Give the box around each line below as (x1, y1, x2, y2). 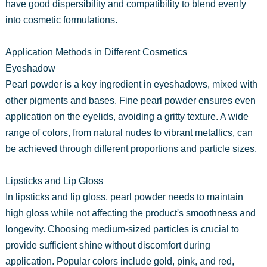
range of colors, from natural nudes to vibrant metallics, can (5, 127, 253, 138)
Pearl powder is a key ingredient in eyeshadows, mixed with (5, 79, 257, 89)
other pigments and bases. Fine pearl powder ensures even (5, 95, 256, 105)
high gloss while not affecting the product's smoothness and (5, 207, 256, 218)
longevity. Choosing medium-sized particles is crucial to (5, 223, 239, 234)
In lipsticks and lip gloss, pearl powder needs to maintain (5, 191, 243, 202)
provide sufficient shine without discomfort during (5, 240, 210, 250)
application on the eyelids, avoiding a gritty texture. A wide (5, 111, 249, 122)
